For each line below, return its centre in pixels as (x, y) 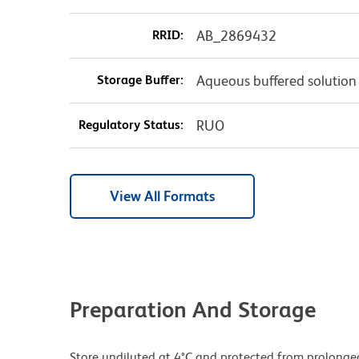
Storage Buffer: (140, 80)
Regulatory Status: (131, 125)
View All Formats (162, 196)
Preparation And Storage (193, 310)
